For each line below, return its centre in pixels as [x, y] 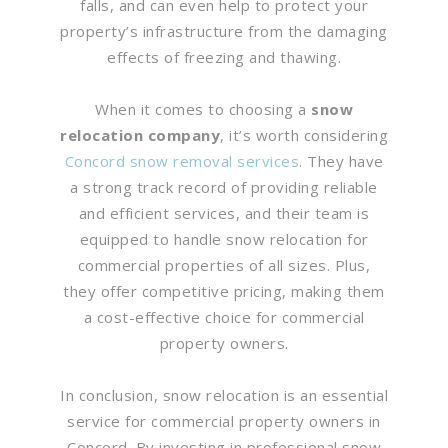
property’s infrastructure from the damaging [224, 30]
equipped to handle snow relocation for [224, 238]
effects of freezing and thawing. [224, 56]
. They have [341, 160]
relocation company [140, 134]
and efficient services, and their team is [224, 212]
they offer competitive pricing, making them [224, 290]
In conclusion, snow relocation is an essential [224, 394]
